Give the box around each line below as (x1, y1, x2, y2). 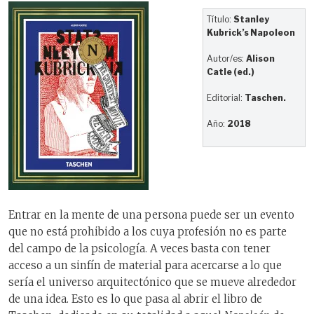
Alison (246, 53, 275, 64)
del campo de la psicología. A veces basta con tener (8, 241, 271, 255)
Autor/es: (207, 53, 247, 64)
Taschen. (245, 93, 287, 104)
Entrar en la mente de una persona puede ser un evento (8, 207, 294, 221)
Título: (207, 14, 234, 25)
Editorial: (207, 93, 245, 104)
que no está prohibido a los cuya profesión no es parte (8, 224, 287, 238)
